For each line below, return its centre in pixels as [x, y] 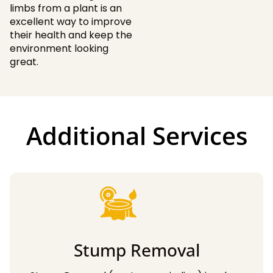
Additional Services [136, 136]
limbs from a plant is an [66, 9]
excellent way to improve [71, 22]
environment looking [59, 49]
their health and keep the [71, 35]
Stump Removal [136, 250]
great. [24, 62]
